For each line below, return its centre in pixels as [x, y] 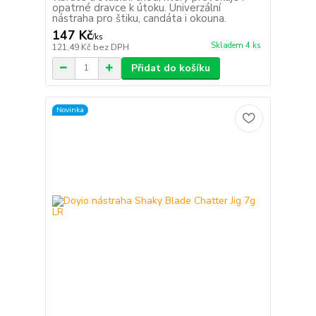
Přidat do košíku [170, 68]
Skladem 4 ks [236, 45]
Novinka [70, 110]
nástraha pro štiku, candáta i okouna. [139, 18]
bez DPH [111, 47]
